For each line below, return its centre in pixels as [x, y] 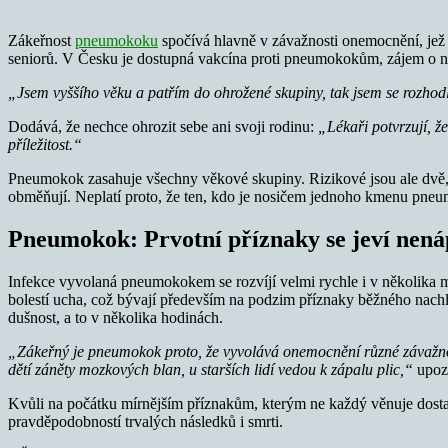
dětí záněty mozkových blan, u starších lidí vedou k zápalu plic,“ [210, 369]
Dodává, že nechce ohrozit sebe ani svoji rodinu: [163, 126]
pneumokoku [116, 40]
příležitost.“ [45, 144]
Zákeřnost [41, 40]
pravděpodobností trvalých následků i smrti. [145, 421]
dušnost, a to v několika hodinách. [115, 317]
